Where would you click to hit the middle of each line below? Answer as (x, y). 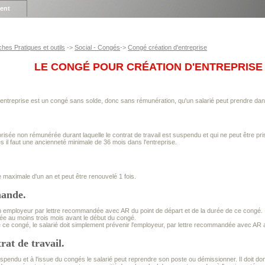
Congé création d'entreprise (167, 47)
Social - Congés (97, 47)
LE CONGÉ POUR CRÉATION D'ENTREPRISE (148, 67)
